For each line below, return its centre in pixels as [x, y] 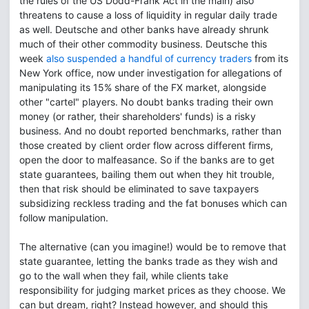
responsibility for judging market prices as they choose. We [152, 290]
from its [270, 58]
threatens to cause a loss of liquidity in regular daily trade [148, 15]
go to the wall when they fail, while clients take [124, 276]
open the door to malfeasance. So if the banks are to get [147, 160]
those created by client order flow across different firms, [146, 145]
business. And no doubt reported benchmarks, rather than [150, 131]
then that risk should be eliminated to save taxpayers [139, 189]
